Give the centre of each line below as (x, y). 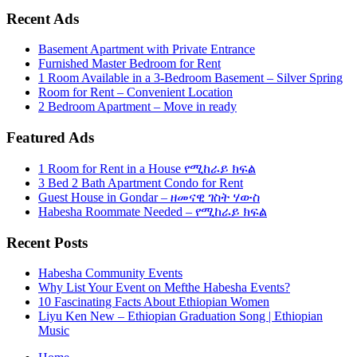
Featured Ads (50, 138)
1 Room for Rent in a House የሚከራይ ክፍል (147, 168)
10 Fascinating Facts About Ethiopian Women (154, 302)
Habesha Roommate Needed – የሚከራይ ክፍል (153, 211)
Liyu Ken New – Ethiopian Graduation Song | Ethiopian (180, 316)
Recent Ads (43, 18)
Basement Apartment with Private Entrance (147, 49)
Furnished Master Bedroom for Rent (129, 64)
